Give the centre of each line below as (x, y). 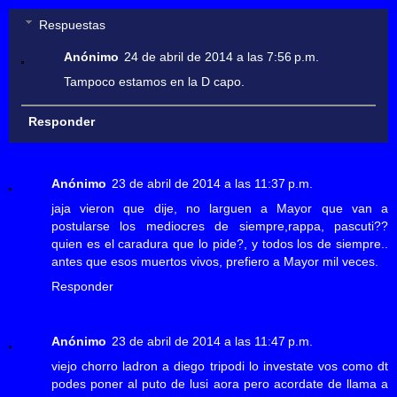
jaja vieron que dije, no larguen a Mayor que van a (220, 208)
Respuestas (73, 24)
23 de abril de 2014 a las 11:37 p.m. (212, 183)
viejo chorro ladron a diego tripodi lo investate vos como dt (220, 366)
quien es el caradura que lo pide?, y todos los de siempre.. (220, 243)
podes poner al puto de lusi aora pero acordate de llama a (220, 383)
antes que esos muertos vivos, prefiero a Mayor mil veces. (215, 261)
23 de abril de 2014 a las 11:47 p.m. (212, 341)
